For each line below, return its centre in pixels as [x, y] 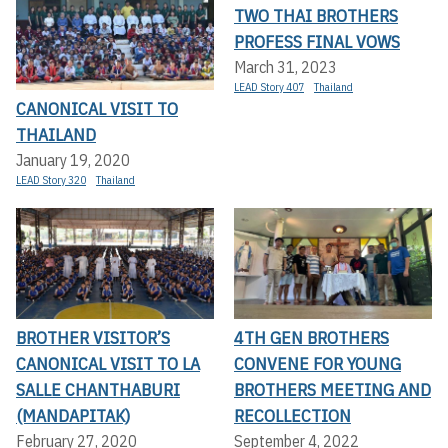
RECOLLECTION [292, 416]
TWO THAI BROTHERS [316, 15]
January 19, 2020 [73, 160]
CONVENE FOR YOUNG [317, 364]
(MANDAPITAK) [73, 416]
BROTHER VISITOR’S [93, 338]
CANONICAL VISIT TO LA [108, 364]
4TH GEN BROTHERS [311, 338]
